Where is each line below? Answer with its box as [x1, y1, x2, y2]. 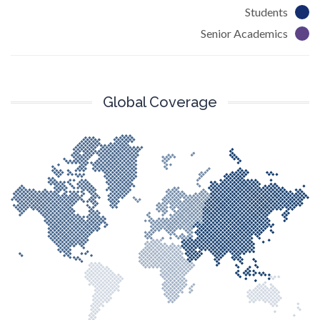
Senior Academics [201, 26, 288, 40]
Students [245, 5, 288, 19]
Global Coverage [103, 94, 217, 111]
